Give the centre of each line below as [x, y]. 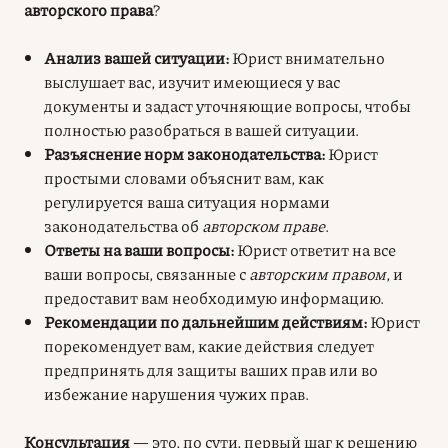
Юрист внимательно [307, 57]
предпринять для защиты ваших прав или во [211, 369]
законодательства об [123, 225]
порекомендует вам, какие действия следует [209, 345]
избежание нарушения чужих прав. [176, 393]
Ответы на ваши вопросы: [139, 249]
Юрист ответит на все [315, 249]
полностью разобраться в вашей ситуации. [201, 129]
